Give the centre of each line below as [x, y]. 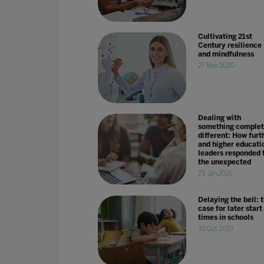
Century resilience [230, 45]
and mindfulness [226, 54]
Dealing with [219, 118]
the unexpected [224, 162]
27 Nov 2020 [216, 65]
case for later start [230, 208]
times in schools [225, 217]
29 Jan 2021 [215, 174]
